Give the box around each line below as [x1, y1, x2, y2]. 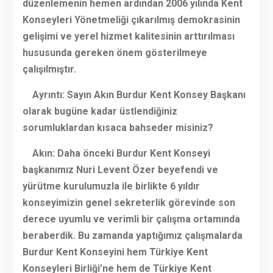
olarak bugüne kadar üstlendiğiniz [22, 105, 177, 118]
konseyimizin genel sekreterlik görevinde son [22, 197, 235, 209]
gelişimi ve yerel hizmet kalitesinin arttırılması [22, 30, 235, 43]
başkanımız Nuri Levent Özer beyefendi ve [22, 164, 218, 176]
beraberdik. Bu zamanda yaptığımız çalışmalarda [22, 230, 243, 242]
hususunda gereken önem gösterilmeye [22, 47, 207, 59]
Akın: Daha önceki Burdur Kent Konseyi [22, 147, 210, 160]
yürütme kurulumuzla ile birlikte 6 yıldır [22, 180, 200, 193]
